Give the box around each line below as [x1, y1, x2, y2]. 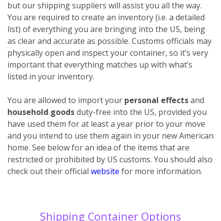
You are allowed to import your [7, 94, 124, 106]
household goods [7, 106, 74, 117]
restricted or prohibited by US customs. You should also [7, 153, 213, 165]
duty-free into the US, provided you [74, 106, 207, 117]
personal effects [124, 94, 190, 106]
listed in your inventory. [7, 71, 94, 82]
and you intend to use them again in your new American [7, 130, 214, 141]
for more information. [119, 165, 202, 177]
